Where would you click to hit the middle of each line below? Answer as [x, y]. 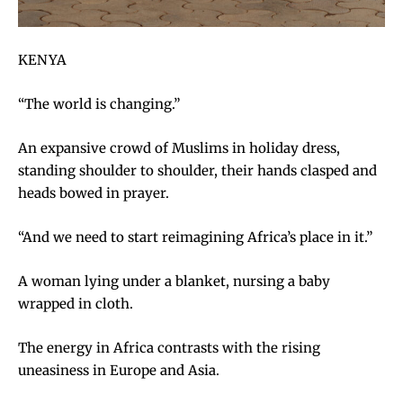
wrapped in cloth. [76, 303]
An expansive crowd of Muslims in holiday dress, [179, 148]
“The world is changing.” [99, 103]
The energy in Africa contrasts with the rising [169, 347]
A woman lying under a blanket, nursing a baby [174, 281]
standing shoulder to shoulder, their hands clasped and [197, 170]
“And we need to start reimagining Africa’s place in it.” [195, 237]
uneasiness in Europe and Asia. [119, 370]
